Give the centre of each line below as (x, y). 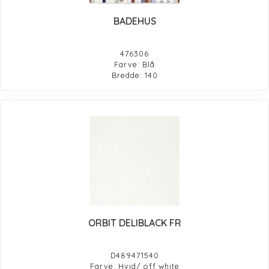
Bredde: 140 (134, 75)
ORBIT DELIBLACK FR (134, 222)
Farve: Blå (134, 64)
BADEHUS (134, 21)
